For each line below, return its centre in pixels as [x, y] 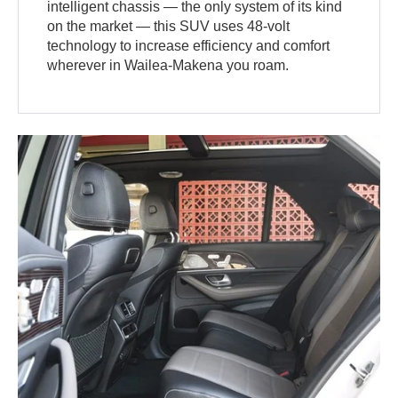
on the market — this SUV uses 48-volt [169, 27]
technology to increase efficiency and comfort [189, 46]
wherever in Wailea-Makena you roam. [168, 66]
